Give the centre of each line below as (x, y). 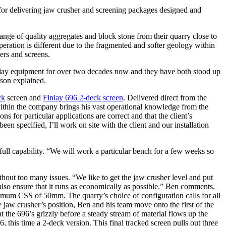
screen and (24, 98)
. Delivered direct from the (165, 98)
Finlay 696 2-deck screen (83, 98)
